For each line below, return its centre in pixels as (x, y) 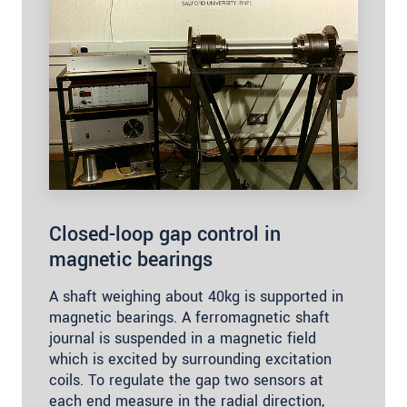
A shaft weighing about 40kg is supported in (196, 297)
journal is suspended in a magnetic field (183, 339)
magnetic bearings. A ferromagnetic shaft (189, 318)
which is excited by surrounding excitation (190, 360)
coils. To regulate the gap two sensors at (186, 381)
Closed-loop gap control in (165, 235)
